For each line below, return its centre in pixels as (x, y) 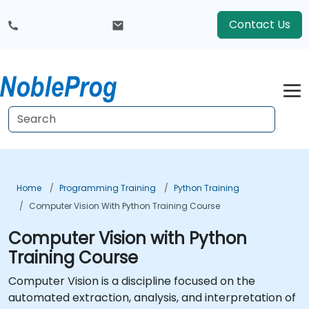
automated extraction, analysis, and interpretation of (152, 298)
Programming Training (108, 188)
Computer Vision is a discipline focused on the (132, 281)
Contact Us (260, 24)
